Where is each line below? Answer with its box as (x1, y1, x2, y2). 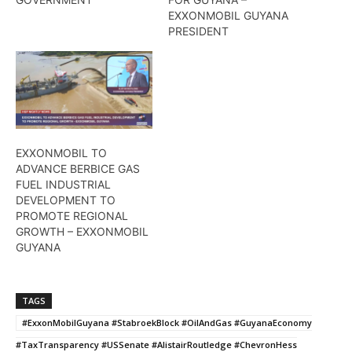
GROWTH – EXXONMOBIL (16, 225, 148, 239)
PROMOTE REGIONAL (16, 209, 128, 223)
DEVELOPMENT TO (16, 193, 115, 207)
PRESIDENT (168, 24, 229, 38)
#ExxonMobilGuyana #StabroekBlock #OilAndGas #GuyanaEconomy (22, 317, 312, 329)
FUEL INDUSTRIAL (16, 178, 111, 192)
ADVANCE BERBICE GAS (16, 162, 140, 176)
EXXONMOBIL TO (16, 146, 107, 160)
